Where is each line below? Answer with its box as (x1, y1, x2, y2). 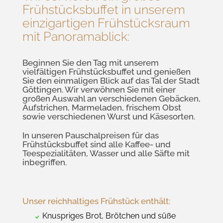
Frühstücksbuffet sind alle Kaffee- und (22, 139, 171, 150)
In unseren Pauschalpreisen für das (22, 130, 159, 141)
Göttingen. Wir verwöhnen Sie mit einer (22, 85, 176, 95)
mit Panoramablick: (22, 29, 129, 44)
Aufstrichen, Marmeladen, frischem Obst (22, 103, 181, 113)
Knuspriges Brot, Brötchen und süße (42, 211, 176, 221)
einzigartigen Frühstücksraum (22, 15, 190, 31)
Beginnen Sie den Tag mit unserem (22, 58, 159, 68)
